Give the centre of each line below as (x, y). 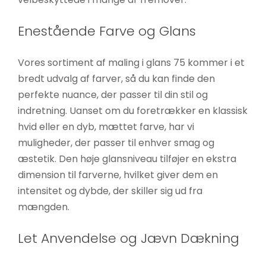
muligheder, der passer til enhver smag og (116, 143)
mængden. (43, 207)
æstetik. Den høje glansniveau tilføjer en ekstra (127, 159)
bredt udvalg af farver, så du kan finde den (116, 79)
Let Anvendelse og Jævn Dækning (128, 239)
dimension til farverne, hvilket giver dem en (118, 175)
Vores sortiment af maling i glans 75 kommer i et (131, 63)
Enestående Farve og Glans (107, 31)
